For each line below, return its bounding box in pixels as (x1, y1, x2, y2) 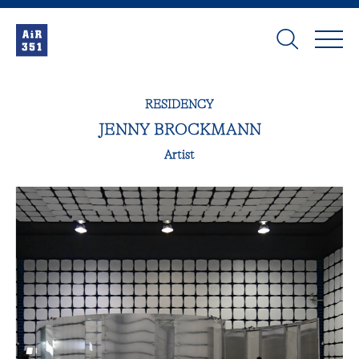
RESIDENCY (145, 96, 214, 111)
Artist (164, 147, 195, 163)
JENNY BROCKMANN (98, 120, 261, 139)
